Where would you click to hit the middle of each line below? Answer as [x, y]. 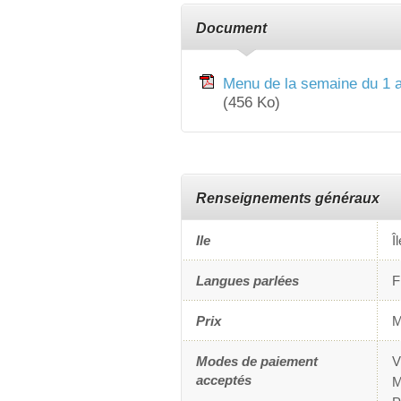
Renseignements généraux [288, 199]
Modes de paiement [257, 362]
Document [231, 29]
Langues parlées [247, 281]
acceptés [224, 380]
